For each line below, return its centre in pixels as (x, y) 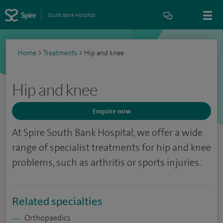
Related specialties (57, 201)
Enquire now (111, 111)
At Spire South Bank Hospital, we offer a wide (107, 132)
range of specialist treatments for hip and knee (111, 147)
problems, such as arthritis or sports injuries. (107, 162)
